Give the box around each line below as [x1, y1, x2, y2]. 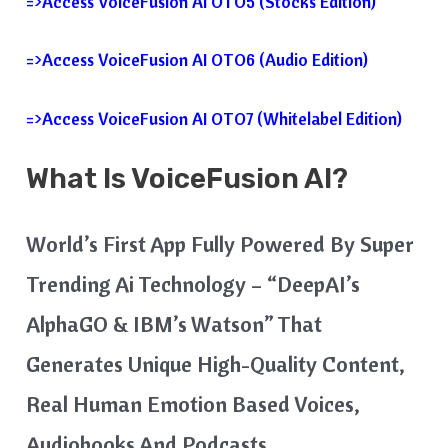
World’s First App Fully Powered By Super [26, 229, 415, 258]
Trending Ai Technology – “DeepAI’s [26, 269, 361, 298]
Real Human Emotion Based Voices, [26, 389, 361, 418]
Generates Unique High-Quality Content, [26, 349, 406, 378]
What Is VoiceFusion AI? [26, 161, 349, 195]
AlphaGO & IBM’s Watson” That [26, 309, 323, 338]
